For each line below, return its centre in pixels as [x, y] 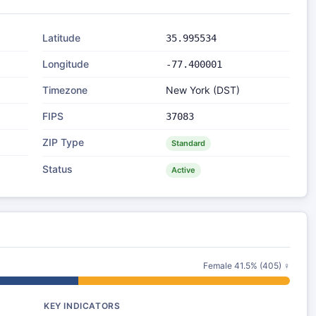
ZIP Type [63, 142]
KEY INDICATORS [82, 306]
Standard [188, 143]
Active [183, 170]
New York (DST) [203, 90]
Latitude [61, 38]
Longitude [66, 64]
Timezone [65, 90]
